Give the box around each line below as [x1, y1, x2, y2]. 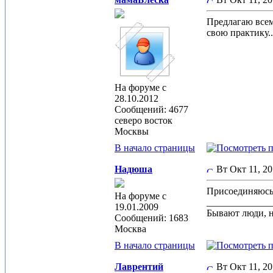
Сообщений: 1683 [115, 213, 188, 223]
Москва [115, 224, 146, 234]
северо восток [115, 115, 172, 126]
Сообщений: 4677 [115, 104, 188, 115]
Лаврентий [115, 261, 163, 272]
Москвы [115, 126, 149, 136]
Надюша [115, 164, 152, 174]
